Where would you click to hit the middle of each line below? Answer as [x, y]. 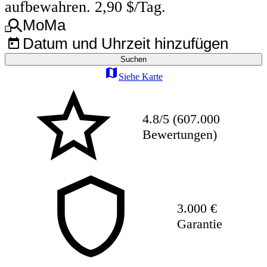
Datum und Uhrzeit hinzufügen [125, 44]
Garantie [199, 224]
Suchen [133, 60]
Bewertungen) [180, 135]
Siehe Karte [141, 77]
